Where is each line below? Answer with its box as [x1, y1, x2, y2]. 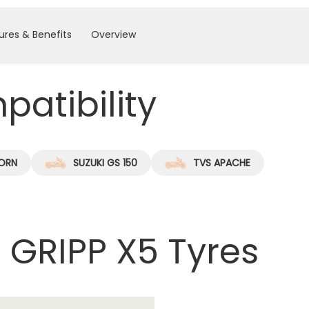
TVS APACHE [193, 156, 250, 170]
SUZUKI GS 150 [73, 156, 137, 170]
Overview [91, 28, 136, 42]
